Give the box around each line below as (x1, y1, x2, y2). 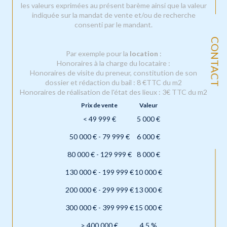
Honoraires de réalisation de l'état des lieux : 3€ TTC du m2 (20, 87, 207, 96)
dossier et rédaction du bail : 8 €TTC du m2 (45, 78, 182, 87)
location (129, 49, 158, 58)
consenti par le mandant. (74, 20, 153, 29)
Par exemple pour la (65, 49, 130, 58)
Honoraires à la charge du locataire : (57, 58, 170, 67)
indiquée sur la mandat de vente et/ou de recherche (31, 10, 196, 19)
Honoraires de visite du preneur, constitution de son (30, 68, 197, 77)
